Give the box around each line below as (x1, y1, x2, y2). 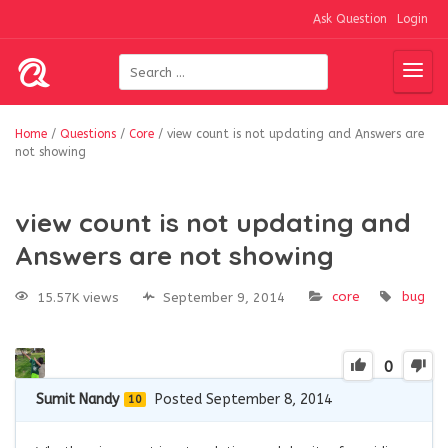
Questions (60, 127, 116, 141)
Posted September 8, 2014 (155, 390, 332, 408)
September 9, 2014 (163, 289, 285, 305)
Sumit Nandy (36, 390, 119, 408)
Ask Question (313, 12, 387, 26)
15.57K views (37, 289, 119, 305)
